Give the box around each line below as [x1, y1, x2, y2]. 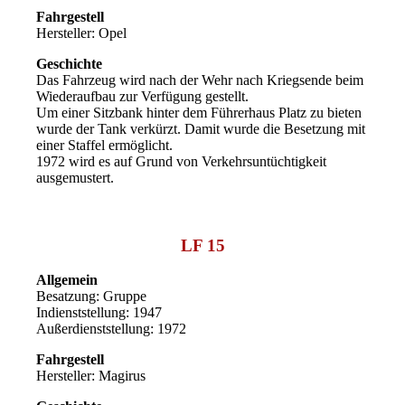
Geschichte [36, 55, 103, 71]
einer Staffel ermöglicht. [36, 137, 174, 153]
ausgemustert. [36, 169, 115, 185]
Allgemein [36, 272, 99, 288]
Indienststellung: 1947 [36, 305, 163, 321]
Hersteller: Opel [36, 24, 127, 41]
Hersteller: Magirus [36, 368, 146, 384]
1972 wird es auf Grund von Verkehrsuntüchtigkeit [36, 153, 327, 169]
